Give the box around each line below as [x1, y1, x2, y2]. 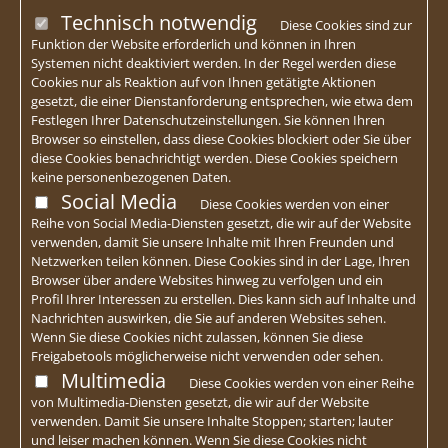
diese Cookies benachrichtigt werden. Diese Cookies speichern [31, 148, 398, 167]
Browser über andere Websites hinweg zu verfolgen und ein [31, 270, 383, 289]
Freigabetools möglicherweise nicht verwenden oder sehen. [31, 346, 383, 365]
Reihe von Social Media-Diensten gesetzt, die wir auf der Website [31, 213, 411, 232]
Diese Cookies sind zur [277, 15, 413, 34]
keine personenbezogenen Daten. [31, 167, 231, 186]
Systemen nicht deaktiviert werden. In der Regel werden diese [31, 53, 396, 72]
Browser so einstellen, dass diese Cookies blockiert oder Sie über [31, 129, 411, 148]
